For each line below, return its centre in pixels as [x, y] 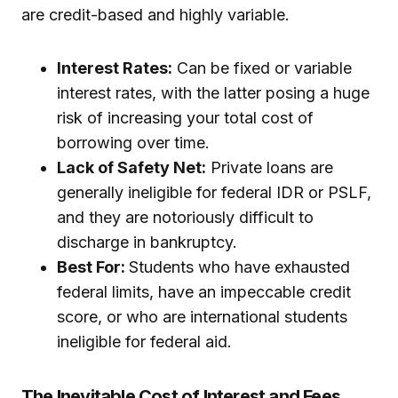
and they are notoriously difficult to [185, 218]
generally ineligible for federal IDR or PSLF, [214, 193]
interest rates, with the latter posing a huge [213, 93]
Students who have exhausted [239, 267]
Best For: [93, 267]
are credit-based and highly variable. [155, 15]
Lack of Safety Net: [131, 168]
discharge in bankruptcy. [147, 243]
